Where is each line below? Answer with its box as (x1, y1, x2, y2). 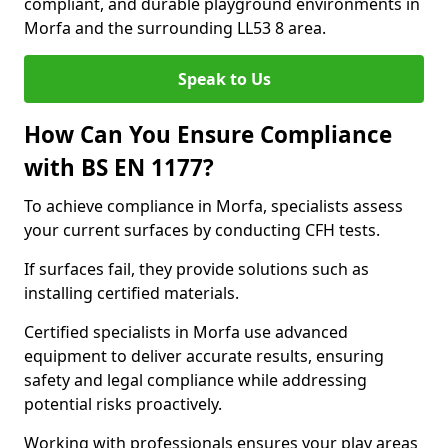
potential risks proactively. (24, 393, 222, 415)
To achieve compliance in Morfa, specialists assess (24, 195, 403, 217)
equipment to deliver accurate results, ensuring (24, 345, 384, 367)
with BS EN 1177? (24, 152, 214, 183)
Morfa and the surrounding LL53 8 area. (24, 17, 326, 39)
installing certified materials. (24, 282, 239, 304)
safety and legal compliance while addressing (24, 369, 367, 391)
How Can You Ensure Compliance (24, 119, 392, 150)
